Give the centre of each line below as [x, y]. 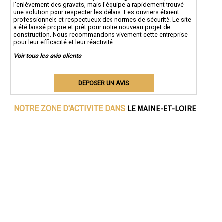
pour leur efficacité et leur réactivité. [64, 42]
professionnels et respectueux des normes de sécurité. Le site [102, 20]
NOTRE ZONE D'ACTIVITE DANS [70, 108]
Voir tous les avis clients [47, 55]
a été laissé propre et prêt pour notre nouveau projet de [92, 27]
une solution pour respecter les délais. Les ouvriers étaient [96, 12]
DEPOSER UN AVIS [103, 83]
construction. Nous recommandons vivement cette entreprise [101, 35]
